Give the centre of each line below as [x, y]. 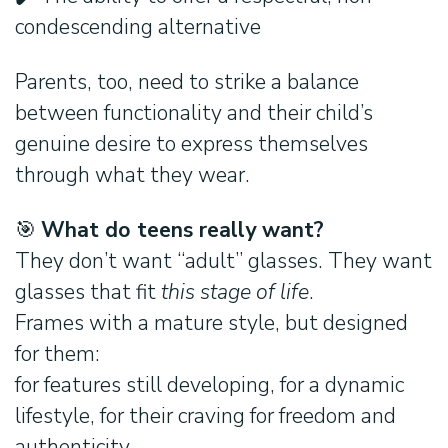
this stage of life [235, 292]
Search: [39, 193]
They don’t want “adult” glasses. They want [223, 261]
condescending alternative [138, 27]
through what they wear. [132, 175]
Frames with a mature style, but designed [211, 323]
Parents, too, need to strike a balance [187, 82]
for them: [57, 354]
